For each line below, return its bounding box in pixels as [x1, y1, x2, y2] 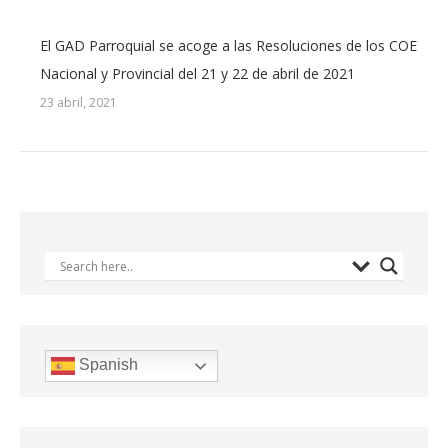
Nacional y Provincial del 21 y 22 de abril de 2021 [40, 64, 355, 83]
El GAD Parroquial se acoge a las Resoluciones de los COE [40, 36, 417, 55]
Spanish [75, 356, 138, 374]
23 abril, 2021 [40, 94, 117, 111]
